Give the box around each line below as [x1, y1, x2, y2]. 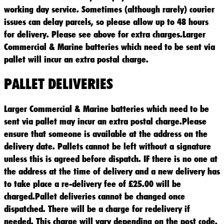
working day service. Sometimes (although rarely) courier [4, 3, 214, 14]
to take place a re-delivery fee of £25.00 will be [4, 177, 181, 189]
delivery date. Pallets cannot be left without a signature [4, 140, 211, 151]
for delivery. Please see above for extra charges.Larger [4, 28, 205, 39]
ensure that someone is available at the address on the [4, 127, 207, 139]
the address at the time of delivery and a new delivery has [4, 165, 220, 176]
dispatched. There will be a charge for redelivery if [4, 202, 190, 214]
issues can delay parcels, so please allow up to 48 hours [4, 15, 208, 27]
